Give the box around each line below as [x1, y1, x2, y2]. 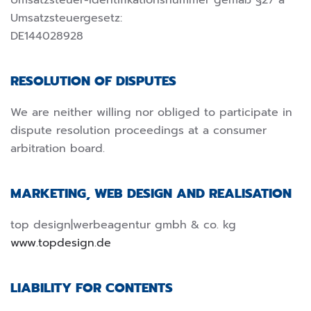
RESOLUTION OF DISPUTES [10, 72, 176, 92]
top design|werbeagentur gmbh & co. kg [10, 217, 236, 234]
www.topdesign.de [10, 235, 111, 252]
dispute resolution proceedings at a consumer [10, 122, 267, 140]
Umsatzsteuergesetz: [10, 10, 122, 27]
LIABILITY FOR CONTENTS [10, 278, 173, 299]
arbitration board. [10, 140, 105, 158]
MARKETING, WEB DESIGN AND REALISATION [10, 184, 292, 204]
